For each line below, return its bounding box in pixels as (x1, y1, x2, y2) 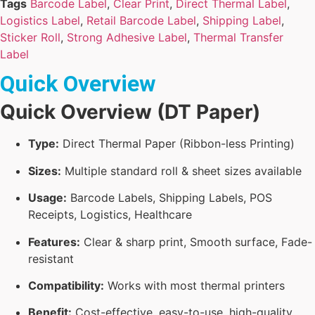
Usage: (28, 191, 67, 205)
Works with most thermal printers (104, 278, 285, 292)
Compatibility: (28, 278, 104, 292)
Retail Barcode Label (86, 13, 196, 27)
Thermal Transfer (193, 30, 283, 44)
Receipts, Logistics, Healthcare (28, 207, 192, 222)
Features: (28, 234, 80, 249)
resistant (28, 251, 74, 266)
